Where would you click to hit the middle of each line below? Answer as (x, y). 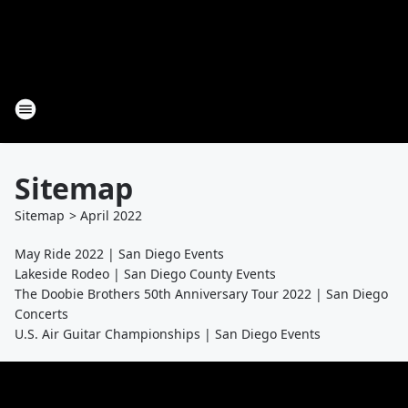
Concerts (41, 314)
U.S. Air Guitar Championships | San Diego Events (168, 334)
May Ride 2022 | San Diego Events (119, 254)
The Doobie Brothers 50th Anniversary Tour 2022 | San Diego (201, 294)
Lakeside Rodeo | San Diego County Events (145, 274)
